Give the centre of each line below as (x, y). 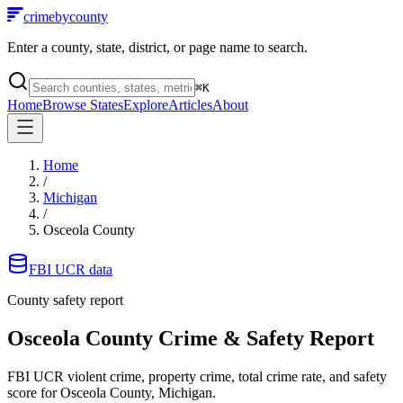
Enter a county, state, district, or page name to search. (157, 47)
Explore (146, 105)
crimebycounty (66, 17)
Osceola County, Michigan (136, 392)
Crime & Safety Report (264, 338)
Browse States (83, 105)
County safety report (65, 300)
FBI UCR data (71, 269)
